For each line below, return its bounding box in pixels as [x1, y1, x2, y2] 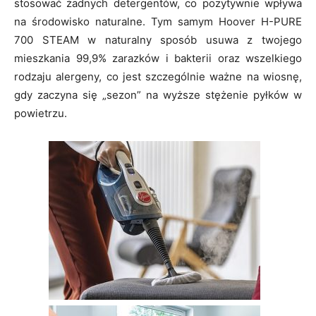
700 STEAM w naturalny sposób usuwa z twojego [14, 33, 302, 47]
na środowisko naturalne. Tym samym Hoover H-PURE [14, 15, 302, 29]
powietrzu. [14, 107, 67, 121]
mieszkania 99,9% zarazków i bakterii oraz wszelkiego [14, 51, 302, 66]
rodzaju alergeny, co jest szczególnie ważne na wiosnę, [14, 70, 302, 84]
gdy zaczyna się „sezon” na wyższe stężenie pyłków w [14, 88, 302, 102]
